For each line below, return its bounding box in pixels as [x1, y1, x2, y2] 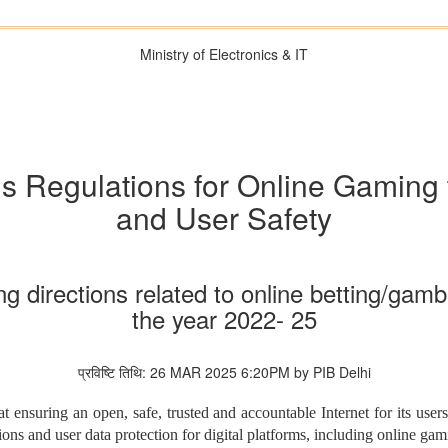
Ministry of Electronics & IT [140, 44, 308, 64]
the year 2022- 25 [131, 301, 317, 337]
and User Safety [116, 196, 332, 240]
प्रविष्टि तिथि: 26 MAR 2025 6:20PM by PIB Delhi [77, 362, 371, 383]
